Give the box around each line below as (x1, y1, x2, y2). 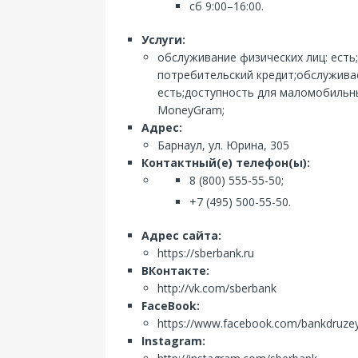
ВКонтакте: (141, 263, 209, 278)
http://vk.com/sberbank (157, 280, 276, 296)
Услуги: (141, 32, 185, 47)
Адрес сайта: (141, 228, 221, 243)
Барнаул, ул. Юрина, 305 (157, 137, 289, 153)
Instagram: (141, 333, 205, 348)
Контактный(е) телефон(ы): (141, 155, 310, 170)
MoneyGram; (157, 102, 225, 117)
